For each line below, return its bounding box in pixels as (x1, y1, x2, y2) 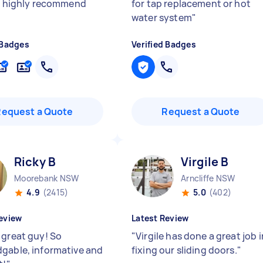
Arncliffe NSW (181, 173, 235, 184)
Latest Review (131, 213, 189, 224)
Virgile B (181, 154, 229, 170)
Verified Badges (131, 39, 196, 50)
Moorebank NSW (14, 173, 79, 184)
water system (131, 11, 192, 24)
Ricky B (14, 154, 56, 170)
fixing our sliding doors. (131, 244, 237, 257)
